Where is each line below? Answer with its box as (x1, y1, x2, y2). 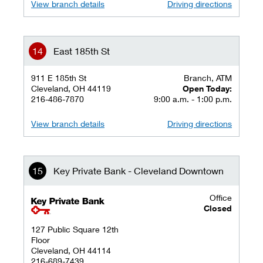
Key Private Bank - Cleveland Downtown (53, 165, 224, 176)
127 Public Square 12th (31, 224, 119, 234)
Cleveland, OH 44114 (31, 245, 111, 255)
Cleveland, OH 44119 (31, 83, 111, 93)
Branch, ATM (184, 73, 232, 83)
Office (210, 193, 232, 203)
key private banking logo (31, 197, 121, 207)
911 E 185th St (31, 73, 86, 83)
